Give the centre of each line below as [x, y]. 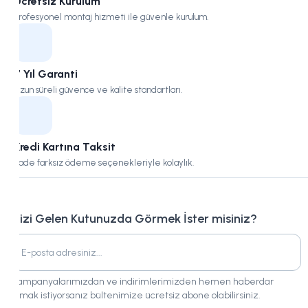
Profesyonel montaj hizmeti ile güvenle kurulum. [111, 17]
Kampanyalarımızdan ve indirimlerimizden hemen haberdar [143, 282]
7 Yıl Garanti [46, 74]
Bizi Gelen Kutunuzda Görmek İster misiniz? [135, 219]
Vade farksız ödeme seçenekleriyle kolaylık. [104, 163]
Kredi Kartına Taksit [65, 147]
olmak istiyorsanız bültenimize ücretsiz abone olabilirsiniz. [136, 295]
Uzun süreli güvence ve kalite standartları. [98, 90]
